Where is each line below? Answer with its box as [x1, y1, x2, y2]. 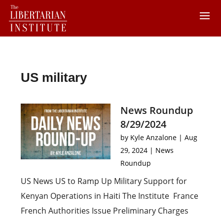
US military [21, 70, 87, 85]
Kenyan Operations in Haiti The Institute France [21, 190, 199, 201]
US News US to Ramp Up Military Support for [21, 176, 187, 186]
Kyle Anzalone [130, 133, 177, 142]
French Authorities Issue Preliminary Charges [21, 205, 189, 216]
